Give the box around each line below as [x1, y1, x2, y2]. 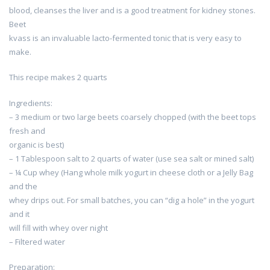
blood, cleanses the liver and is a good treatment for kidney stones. [9, 4, 256, 16]
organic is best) [9, 139, 64, 150]
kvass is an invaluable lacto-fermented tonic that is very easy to [9, 32, 242, 43]
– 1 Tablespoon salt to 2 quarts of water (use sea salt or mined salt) [9, 152, 254, 164]
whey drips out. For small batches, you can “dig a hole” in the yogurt [9, 194, 254, 206]
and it [9, 208, 30, 219]
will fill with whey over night [9, 222, 108, 233]
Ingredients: [9, 97, 52, 108]
